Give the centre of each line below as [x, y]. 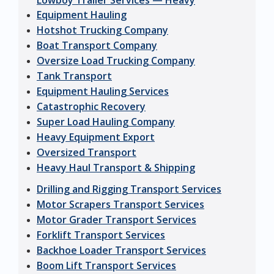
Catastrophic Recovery [91, 107]
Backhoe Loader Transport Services [121, 250]
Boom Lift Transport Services [106, 266]
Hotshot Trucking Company [102, 30]
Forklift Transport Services [101, 235]
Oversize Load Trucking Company [116, 61]
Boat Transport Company [97, 46]
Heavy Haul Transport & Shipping [116, 168]
